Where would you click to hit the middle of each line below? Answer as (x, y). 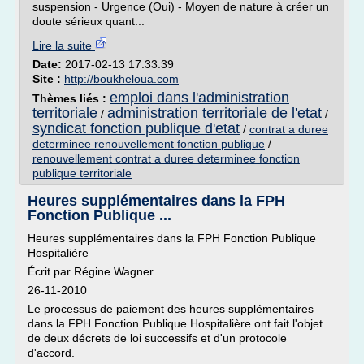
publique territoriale (82, 173)
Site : (48, 79)
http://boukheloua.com (121, 79)
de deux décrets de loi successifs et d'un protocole (157, 338)
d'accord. (51, 353)
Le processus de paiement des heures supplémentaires (171, 309)
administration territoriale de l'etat (214, 113)
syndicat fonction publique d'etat (136, 128)
